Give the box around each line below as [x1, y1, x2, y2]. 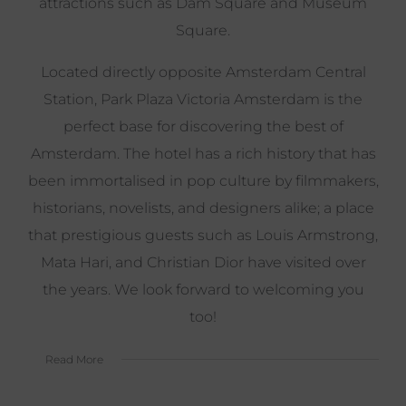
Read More [45, 352, 103, 366]
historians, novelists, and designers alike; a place [32, 198, 374, 217]
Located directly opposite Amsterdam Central [40, 63, 366, 81]
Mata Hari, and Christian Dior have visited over [40, 253, 366, 271]
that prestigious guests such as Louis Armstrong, [28, 226, 378, 244]
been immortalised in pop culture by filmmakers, [27, 171, 379, 189]
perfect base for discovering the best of [63, 117, 343, 135]
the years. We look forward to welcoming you [42, 280, 364, 298]
